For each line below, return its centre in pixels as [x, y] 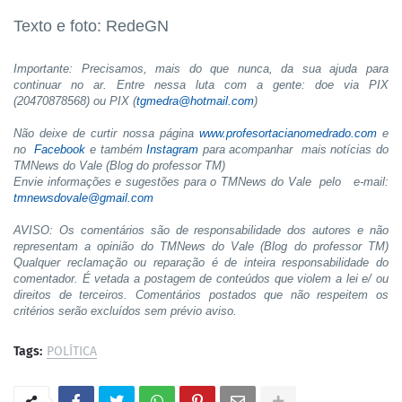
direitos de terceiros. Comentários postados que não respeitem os [201, 294]
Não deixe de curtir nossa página [106, 133]
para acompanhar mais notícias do [294, 149]
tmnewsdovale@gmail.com [83, 197]
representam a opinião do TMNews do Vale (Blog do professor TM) [201, 246]
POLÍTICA [72, 351]
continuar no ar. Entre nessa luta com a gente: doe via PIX [201, 84]
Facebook [60, 149]
